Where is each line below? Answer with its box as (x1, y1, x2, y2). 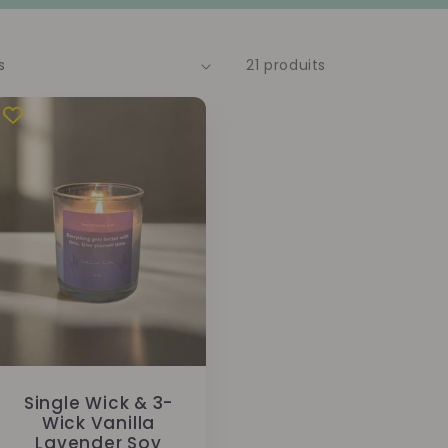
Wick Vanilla (41, 410, 156, 435)
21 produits (246, 55, 326, 75)
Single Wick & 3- (23, 390, 174, 415)
